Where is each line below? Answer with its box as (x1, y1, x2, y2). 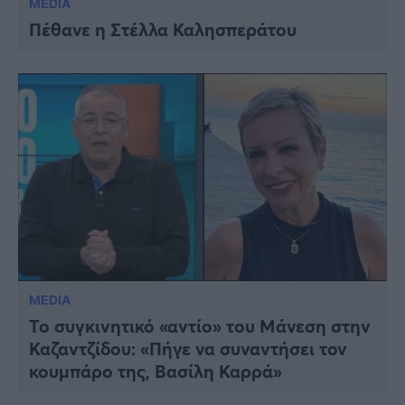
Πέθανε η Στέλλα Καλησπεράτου (29, 17, 297, 42)
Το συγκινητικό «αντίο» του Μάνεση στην (29, 313, 371, 338)
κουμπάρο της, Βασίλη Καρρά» (29, 358, 282, 383)
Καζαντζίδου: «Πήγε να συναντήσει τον (29, 335, 347, 361)
